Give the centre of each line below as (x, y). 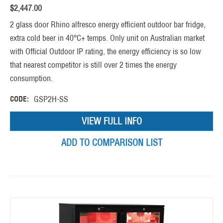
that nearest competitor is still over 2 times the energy (93, 65)
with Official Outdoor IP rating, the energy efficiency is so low (106, 52)
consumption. (31, 78)
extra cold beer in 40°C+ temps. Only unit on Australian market (107, 38)
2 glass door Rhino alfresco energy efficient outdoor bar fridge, (108, 25)
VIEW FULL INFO (111, 121)
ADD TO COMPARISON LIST (111, 143)
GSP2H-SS (51, 99)
